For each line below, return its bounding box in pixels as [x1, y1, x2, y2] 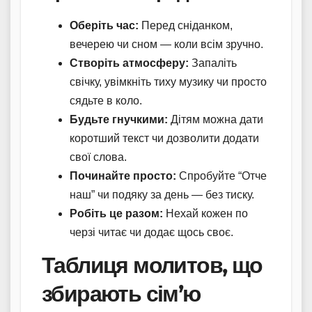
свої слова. [70, 151, 127, 164]
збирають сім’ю [42, 279, 201, 307]
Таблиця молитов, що [42, 251, 263, 279]
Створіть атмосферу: [70, 57, 189, 70]
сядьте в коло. [70, 95, 142, 107]
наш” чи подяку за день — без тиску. [70, 189, 254, 201]
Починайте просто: [70, 170, 176, 182]
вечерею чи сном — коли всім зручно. [70, 38, 263, 51]
